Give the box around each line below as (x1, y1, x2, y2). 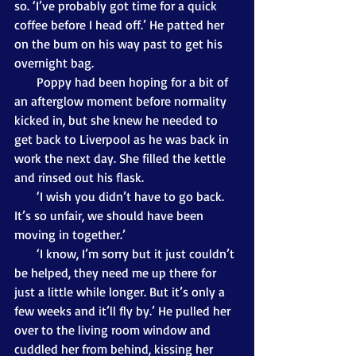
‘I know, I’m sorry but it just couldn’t (14, 245, 37, 261)
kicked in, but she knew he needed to (14, 111, 221, 128)
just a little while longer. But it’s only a (14, 283, 228, 300)
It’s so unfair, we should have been (14, 207, 207, 223)
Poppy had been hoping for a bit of (14, 73, 37, 90)
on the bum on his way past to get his (14, 35, 226, 52)
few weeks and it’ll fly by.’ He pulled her (14, 302, 234, 319)
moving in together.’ (14, 226, 126, 242)
